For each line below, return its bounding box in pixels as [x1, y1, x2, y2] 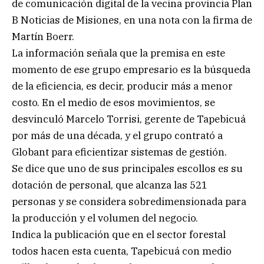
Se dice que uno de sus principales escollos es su [12, 161, 243, 175]
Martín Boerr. [12, 29, 74, 43]
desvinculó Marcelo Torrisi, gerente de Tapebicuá [12, 112, 246, 126]
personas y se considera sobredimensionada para [12, 194, 246, 208]
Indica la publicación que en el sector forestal [12, 227, 226, 241]
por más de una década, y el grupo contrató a [12, 128, 223, 142]
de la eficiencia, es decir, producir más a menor [12, 79, 233, 93]
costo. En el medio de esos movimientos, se [12, 95, 215, 109]
